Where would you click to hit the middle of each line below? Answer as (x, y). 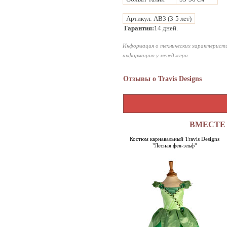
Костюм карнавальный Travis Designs (175, 139)
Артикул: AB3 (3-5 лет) (159, 18)
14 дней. (166, 28)
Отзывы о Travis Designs (162, 79)
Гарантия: (139, 28)
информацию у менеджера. (156, 55)
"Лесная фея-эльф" (175, 145)
